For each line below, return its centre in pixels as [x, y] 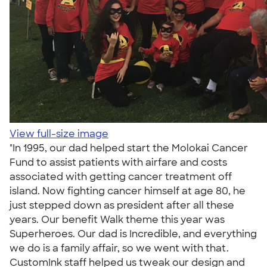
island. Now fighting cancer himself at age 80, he [128, 191]
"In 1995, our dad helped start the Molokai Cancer [129, 148]
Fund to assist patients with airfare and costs [118, 162]
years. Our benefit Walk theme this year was [117, 220]
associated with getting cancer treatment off [121, 177]
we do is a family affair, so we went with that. [119, 248]
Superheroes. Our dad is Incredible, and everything [133, 234]
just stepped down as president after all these [122, 205]
